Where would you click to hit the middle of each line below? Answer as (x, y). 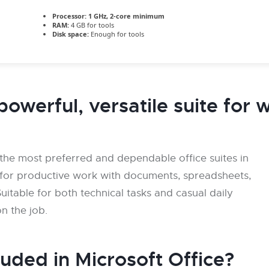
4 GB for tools (92, 25)
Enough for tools (116, 34)
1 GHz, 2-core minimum (125, 16)
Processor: (69, 16)
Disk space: (71, 34)
